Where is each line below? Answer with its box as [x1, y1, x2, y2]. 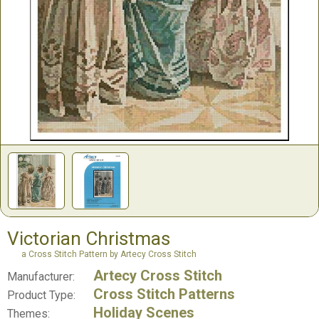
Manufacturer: [7, 270, 75, 283]
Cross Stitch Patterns [93, 286, 235, 303]
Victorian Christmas [7, 228, 170, 249]
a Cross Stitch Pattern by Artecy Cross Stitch [21, 249, 197, 259]
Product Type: [7, 288, 75, 302]
